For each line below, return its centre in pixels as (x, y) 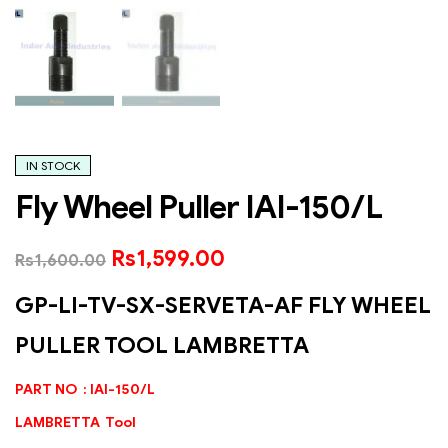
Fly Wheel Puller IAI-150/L (198, 206)
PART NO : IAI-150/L (85, 390)
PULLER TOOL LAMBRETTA (162, 344)
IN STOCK (53, 165)
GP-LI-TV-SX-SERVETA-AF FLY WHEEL (223, 304)
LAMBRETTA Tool (75, 422)
